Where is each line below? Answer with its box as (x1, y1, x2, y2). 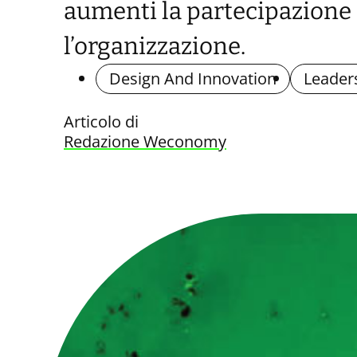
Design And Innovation (109, 68, 277, 90)
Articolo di (64, 111, 139, 133)
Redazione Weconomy (64, 131, 226, 153)
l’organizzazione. (64, 32, 245, 61)
